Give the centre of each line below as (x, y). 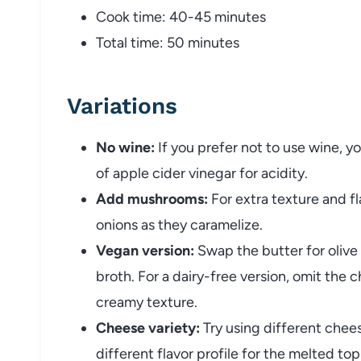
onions (118, 224)
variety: (174, 328)
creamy (121, 302)
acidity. (284, 173)
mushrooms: (168, 199)
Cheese (122, 328)
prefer (219, 147)
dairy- (191, 276)
